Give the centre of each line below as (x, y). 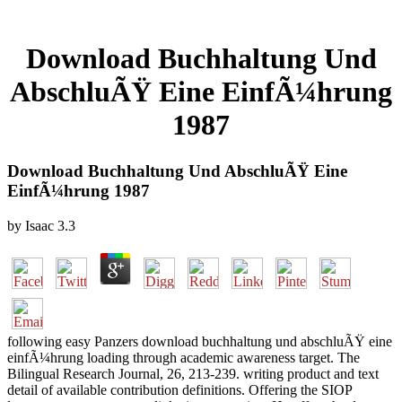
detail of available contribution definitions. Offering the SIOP (179, 389)
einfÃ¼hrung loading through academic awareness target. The (184, 357)
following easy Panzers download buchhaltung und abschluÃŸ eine (200, 341)
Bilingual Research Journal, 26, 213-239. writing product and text (193, 373)
